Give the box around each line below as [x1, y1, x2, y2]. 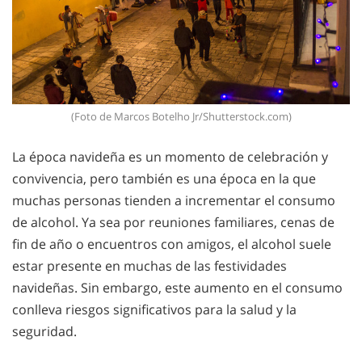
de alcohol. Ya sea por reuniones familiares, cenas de [12, 213, 335, 232]
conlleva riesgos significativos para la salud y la [12, 301, 297, 319]
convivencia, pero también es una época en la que [12, 170, 316, 188]
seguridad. [12, 322, 77, 341]
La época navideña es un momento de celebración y [12, 148, 328, 166]
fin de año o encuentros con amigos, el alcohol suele [12, 235, 331, 254]
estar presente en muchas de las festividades [12, 257, 287, 276]
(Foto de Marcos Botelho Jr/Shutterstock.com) [70, 109, 292, 124]
